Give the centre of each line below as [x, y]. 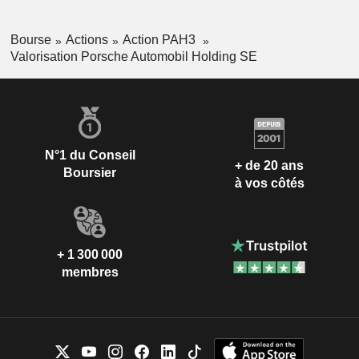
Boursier [90, 173]
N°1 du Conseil [90, 155]
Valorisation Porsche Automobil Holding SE [133, 57]
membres [90, 272]
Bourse [30, 40]
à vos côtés [269, 183]
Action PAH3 [160, 40]
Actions [87, 40]
